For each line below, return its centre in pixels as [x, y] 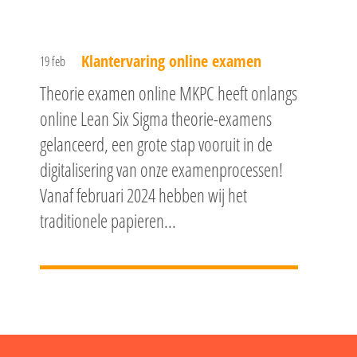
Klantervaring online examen [171, 61]
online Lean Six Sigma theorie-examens [155, 119]
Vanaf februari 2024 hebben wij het [143, 195]
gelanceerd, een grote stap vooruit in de [156, 144]
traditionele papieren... [108, 221]
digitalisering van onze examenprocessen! [161, 170]
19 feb [52, 61]
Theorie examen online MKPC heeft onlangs [168, 93]
